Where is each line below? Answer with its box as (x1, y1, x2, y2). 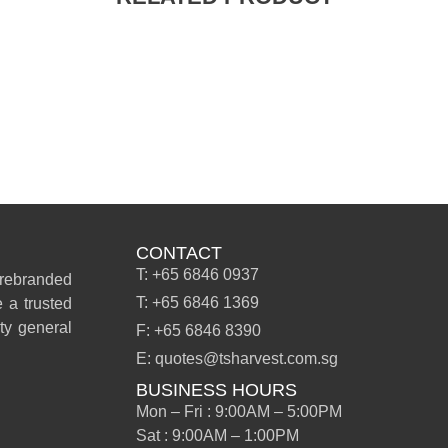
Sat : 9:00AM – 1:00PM (135, 427, 299, 445)
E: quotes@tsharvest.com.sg (135, 350, 338, 368)
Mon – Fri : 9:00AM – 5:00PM (135, 403, 342, 421)
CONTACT (135, 243, 222, 264)
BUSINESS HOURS (135, 380, 297, 401)
